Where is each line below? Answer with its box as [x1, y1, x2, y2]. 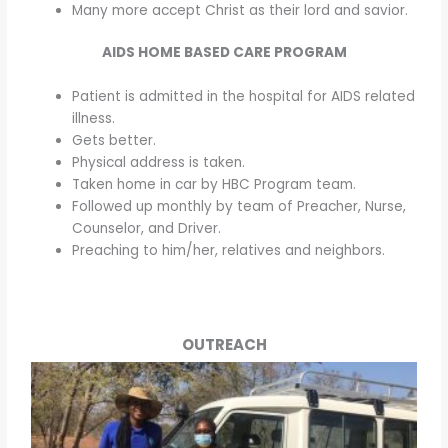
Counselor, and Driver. [72, 219, 222, 239]
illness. [72, 109, 116, 129]
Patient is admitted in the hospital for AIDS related [72, 87, 416, 107]
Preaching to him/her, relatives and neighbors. [72, 241, 386, 261]
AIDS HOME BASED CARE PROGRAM [101, 43, 347, 63]
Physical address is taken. [72, 153, 246, 173]
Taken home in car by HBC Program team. [72, 175, 357, 195]
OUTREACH [181, 333, 267, 355]
